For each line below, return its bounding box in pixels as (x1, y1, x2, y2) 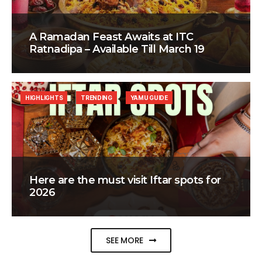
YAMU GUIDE (130, 94, 168, 102)
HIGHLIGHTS (25, 94, 63, 102)
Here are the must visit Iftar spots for (29, 174, 221, 187)
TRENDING (81, 94, 112, 102)
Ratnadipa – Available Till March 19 (29, 43, 205, 56)
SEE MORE (106, 235, 144, 247)
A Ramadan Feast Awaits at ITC (29, 30, 194, 44)
